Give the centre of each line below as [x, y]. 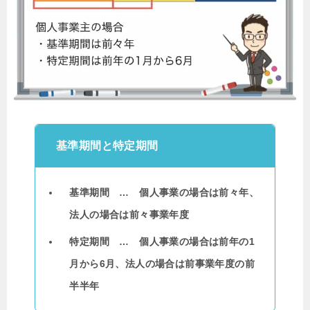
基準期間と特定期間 [107, 146]
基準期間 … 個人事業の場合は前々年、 [164, 192]
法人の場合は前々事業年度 [129, 215]
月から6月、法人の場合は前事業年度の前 [162, 264]
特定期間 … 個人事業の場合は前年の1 [162, 242]
